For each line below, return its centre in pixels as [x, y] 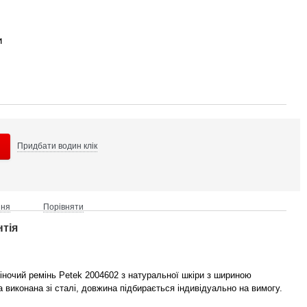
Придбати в [40, 146]
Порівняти [63, 207]
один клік [80, 146]
